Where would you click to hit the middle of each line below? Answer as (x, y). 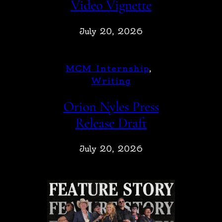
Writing (111, 81)
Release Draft (111, 123)
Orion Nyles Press (111, 106)
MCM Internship (107, 68)
